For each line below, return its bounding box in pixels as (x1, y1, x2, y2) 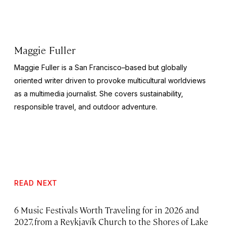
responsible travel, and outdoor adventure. (14, 102, 157, 111)
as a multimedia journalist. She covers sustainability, (14, 89, 183, 98)
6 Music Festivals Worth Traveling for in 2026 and (14, 204, 199, 216)
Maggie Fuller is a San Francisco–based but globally (14, 63, 187, 72)
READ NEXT (14, 179, 58, 188)
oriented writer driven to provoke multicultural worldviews (14, 76, 206, 85)
